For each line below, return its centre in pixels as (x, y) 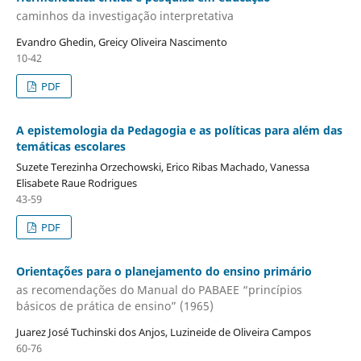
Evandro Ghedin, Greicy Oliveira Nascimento (121, 41)
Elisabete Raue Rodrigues (76, 183)
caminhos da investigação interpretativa (124, 16)
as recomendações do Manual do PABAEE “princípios (159, 290)
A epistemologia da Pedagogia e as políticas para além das (179, 130)
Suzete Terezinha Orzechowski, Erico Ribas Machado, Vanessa (162, 166)
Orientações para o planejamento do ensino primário (164, 271)
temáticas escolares (71, 146)
